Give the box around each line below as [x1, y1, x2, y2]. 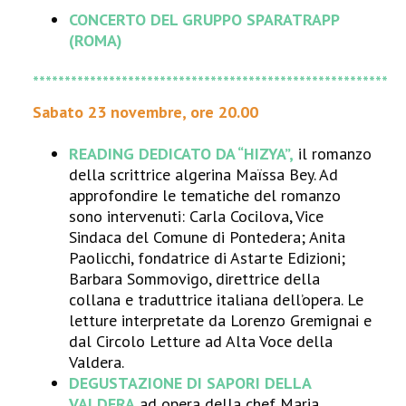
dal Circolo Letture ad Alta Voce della [69, 331, 333, 352]
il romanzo [294, 143, 372, 164]
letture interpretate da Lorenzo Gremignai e [69, 310, 372, 331]
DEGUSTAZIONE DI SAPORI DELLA [69, 372, 312, 393]
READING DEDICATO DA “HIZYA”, [69, 143, 295, 164]
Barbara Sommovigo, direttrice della [69, 268, 321, 289]
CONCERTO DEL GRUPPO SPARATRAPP [69, 9, 340, 30]
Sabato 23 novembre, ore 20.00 [33, 101, 259, 122]
